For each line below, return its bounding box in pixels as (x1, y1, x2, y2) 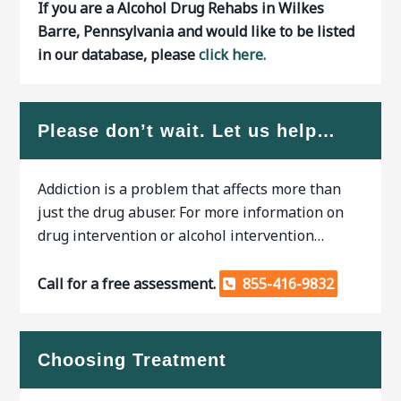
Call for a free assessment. (38, 274, 220, 294)
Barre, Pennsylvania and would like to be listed (38, 21, 355, 41)
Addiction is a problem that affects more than (38, 179, 342, 199)
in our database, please (38, 45, 200, 64)
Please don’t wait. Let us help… (38, 121, 337, 141)
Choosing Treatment (38, 350, 227, 370)
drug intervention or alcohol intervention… (38, 226, 325, 245)
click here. (199, 45, 267, 64)
